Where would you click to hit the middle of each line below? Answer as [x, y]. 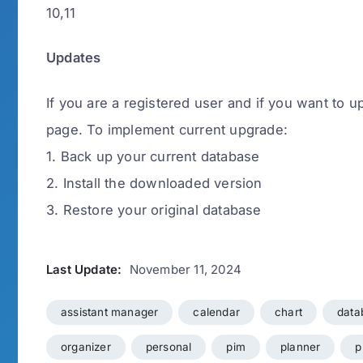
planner [301, 347]
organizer [86, 347]
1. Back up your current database [153, 156]
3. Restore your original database [154, 209]
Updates [74, 58]
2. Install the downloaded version [154, 183]
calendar [217, 312]
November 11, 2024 [186, 270]
